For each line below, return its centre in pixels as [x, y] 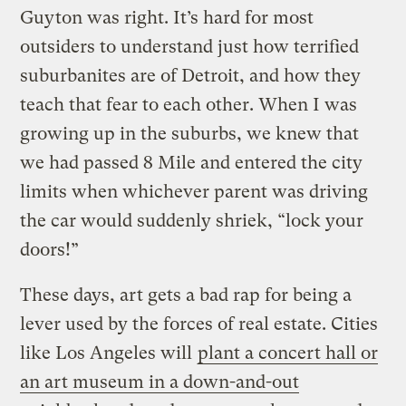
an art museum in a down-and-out [160, 382]
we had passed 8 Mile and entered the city [192, 162]
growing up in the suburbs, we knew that [190, 133]
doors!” [50, 249]
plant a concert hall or [288, 353]
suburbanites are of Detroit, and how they [191, 75]
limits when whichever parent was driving [194, 191]
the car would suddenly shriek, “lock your [192, 220]
